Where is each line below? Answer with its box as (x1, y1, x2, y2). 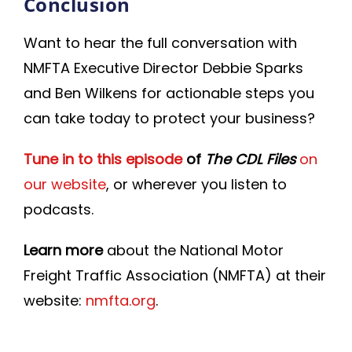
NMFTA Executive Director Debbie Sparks (24, 58, 303, 78)
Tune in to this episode (24, 149, 182, 169)
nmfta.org (86, 291, 156, 310)
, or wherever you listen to (106, 174, 287, 194)
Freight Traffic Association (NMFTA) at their (24, 266, 326, 285)
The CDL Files (205, 149, 295, 169)
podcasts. (24, 200, 93, 219)
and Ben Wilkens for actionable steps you (24, 83, 314, 103)
